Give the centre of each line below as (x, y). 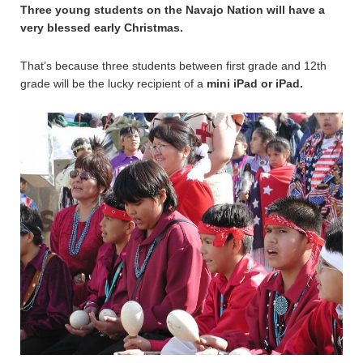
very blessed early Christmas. (102, 28)
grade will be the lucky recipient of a (112, 83)
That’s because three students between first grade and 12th (173, 66)
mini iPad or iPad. (253, 83)
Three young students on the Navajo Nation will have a (173, 10)
